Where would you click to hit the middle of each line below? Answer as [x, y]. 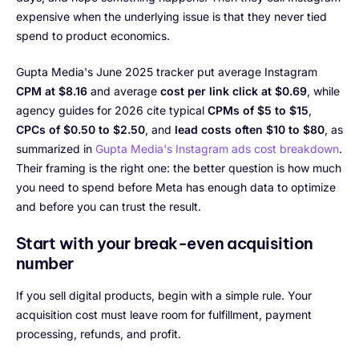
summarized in [56, 149]
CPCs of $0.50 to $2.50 [81, 130]
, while [323, 91]
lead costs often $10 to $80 [250, 130]
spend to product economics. [93, 36]
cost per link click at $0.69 [234, 91]
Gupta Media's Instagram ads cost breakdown [217, 149]
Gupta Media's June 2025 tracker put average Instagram [167, 72]
